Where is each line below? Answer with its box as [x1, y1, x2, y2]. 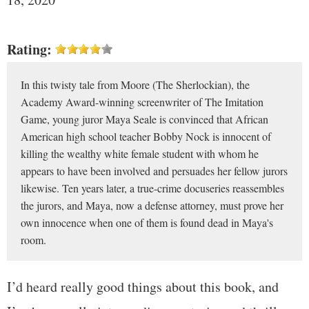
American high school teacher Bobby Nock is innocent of [21, 128, 271, 143]
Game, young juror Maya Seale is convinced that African [21, 111, 268, 126]
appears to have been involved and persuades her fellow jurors [21, 163, 288, 178]
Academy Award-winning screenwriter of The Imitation [21, 94, 263, 109]
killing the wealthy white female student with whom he [21, 146, 259, 161]
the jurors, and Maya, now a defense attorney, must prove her [21, 197, 283, 212]
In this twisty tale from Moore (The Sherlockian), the [21, 77, 250, 92]
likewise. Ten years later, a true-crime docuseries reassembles [21, 180, 284, 195]
